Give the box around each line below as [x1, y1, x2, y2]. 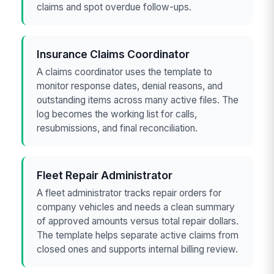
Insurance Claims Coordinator [37, 47, 190, 61]
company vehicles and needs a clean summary [37, 201, 235, 213]
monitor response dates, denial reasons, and [37, 80, 223, 92]
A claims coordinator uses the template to [37, 66, 213, 78]
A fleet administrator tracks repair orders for [37, 187, 222, 199]
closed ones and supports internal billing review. [37, 243, 239, 256]
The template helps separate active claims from [37, 229, 239, 242]
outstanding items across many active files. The [37, 94, 239, 106]
